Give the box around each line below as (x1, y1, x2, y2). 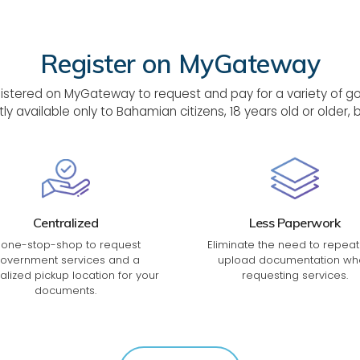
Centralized (32, 215, 99, 231)
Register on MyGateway (39, 47, 321, 80)
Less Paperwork (249, 215, 340, 231)
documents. (35, 283, 96, 299)
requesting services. (241, 268, 348, 284)
